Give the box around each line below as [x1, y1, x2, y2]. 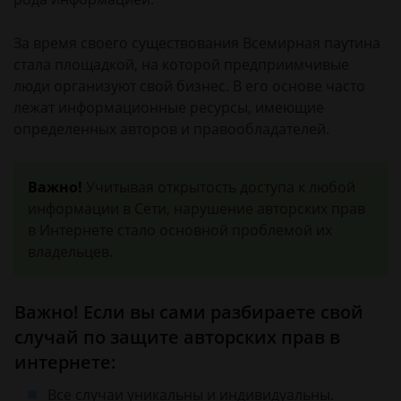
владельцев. [28, 242, 113, 261]
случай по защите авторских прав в [14, 325, 340, 349]
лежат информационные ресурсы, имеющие [13, 98, 324, 117]
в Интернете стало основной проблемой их [28, 220, 332, 240]
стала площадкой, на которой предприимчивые [13, 55, 349, 74]
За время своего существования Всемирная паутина [13, 33, 380, 53]
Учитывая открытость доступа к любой [82, 177, 355, 197]
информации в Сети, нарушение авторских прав [28, 199, 365, 218]
